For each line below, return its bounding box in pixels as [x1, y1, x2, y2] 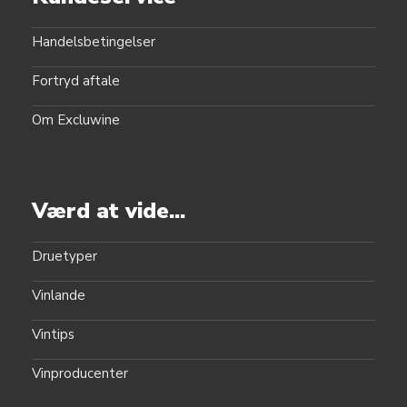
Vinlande [32, 286, 86, 305]
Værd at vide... [32, 196, 186, 226]
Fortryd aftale [32, 72, 121, 91]
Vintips [32, 325, 75, 344]
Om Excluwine [32, 111, 121, 130]
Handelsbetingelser [32, 33, 156, 52]
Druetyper [32, 247, 98, 266]
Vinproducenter [32, 364, 129, 383]
